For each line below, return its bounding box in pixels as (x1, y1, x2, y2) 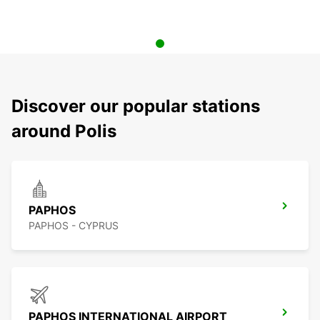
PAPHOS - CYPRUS (29, 219, 119, 232)
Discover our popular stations (11, 96, 260, 117)
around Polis (11, 121, 116, 142)
